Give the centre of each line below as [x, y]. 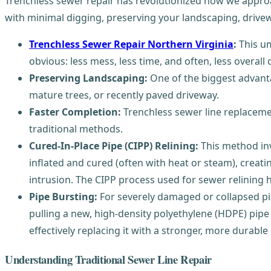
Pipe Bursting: [63, 196]
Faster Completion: [75, 112]
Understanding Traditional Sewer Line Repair [108, 260]
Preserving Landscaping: [88, 78]
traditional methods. [76, 129]
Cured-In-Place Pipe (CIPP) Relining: [114, 145]
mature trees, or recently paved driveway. [124, 95]
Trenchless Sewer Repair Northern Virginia [131, 44]
